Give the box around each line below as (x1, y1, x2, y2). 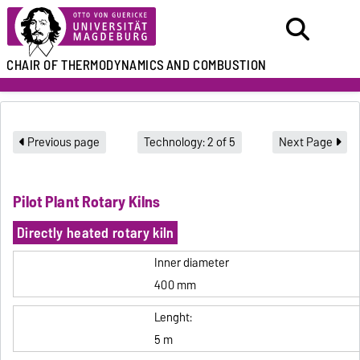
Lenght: (153, 307, 192, 327)
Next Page (278, 133, 335, 153)
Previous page (25, 133, 100, 153)
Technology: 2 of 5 (143, 133, 235, 153)
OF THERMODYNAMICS (43, 54, 165, 76)
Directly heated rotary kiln (16, 220, 174, 244)
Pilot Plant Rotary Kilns (13, 188, 161, 215)
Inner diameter (153, 252, 229, 272)
